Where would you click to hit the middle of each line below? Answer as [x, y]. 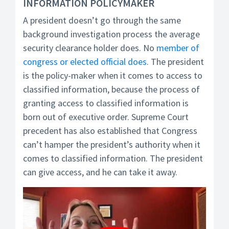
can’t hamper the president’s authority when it [112, 144]
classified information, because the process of [111, 89]
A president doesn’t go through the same [102, 20]
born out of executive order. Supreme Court [106, 117]
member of [178, 48]
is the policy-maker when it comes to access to [113, 75]
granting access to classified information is [106, 103]
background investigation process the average [111, 34]
